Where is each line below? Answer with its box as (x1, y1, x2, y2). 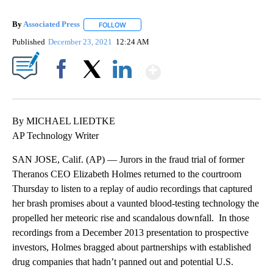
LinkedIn (108, 85, 136, 94)
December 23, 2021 (48, 37, 115, 46)
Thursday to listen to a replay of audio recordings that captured (12, 183, 252, 194)
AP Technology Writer (12, 130, 99, 141)
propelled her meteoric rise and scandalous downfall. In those (12, 212, 249, 223)
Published (12, 37, 45, 46)
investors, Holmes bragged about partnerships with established (12, 241, 251, 252)
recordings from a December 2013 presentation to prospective (12, 227, 249, 238)
